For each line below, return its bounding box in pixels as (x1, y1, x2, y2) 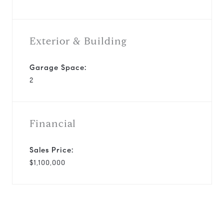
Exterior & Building (29, 34, 127, 47)
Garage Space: (29, 62, 86, 72)
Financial (29, 117, 76, 130)
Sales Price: (29, 145, 73, 154)
